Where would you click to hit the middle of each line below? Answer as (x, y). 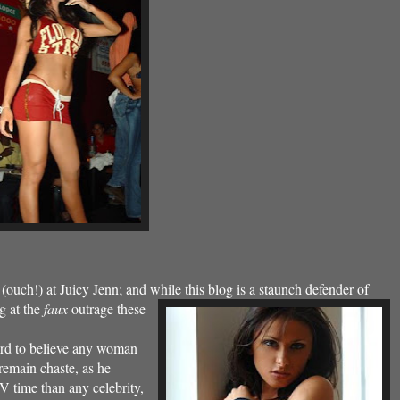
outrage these (107, 308)
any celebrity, (106, 387)
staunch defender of (314, 289)
